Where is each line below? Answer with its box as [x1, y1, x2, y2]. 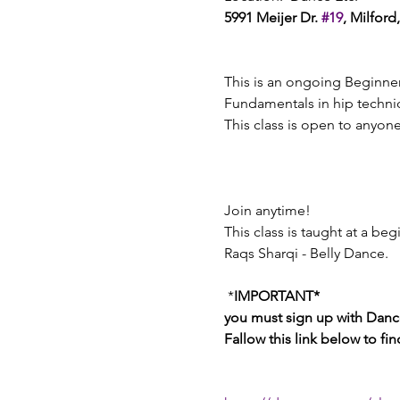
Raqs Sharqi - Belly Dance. [223, 245, 392, 262]
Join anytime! [223, 202, 314, 219]
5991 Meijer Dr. [223, 9, 321, 26]
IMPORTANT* [233, 287, 320, 304]
